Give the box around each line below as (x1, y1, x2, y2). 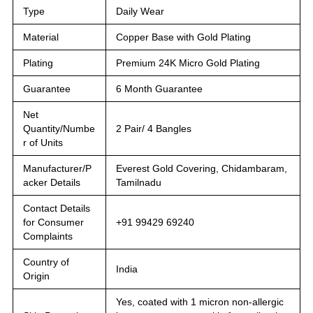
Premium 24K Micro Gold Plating (116, 57, 260, 68)
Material (23, 31, 59, 43)
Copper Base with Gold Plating (116, 31, 251, 43)
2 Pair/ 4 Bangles (116, 122, 191, 134)
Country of (23, 256, 69, 268)
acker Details (23, 176, 80, 188)
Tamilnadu (116, 176, 161, 188)
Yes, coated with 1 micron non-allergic (116, 296, 284, 307)
